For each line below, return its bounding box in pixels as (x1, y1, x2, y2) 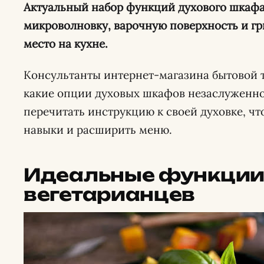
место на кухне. (24, 37, 108, 51)
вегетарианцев (24, 183, 196, 205)
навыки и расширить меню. (24, 123, 175, 137)
